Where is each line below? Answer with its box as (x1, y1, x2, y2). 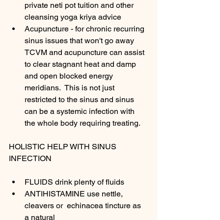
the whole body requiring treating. (25, 118, 140, 128)
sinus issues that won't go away (25, 36, 136, 45)
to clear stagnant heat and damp (25, 59, 138, 69)
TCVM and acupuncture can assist (25, 48, 146, 57)
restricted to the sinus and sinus (25, 95, 136, 104)
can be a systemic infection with (25, 107, 137, 116)
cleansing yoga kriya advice (25, 12, 123, 22)
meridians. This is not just (25, 83, 116, 92)
